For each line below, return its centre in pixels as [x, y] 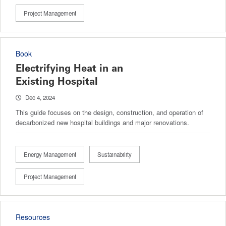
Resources [33, 217]
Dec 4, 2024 [40, 97]
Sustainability [115, 154]
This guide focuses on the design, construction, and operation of [109, 112]
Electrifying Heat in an [69, 68]
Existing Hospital [57, 81]
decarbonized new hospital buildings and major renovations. [102, 122]
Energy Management [50, 154]
